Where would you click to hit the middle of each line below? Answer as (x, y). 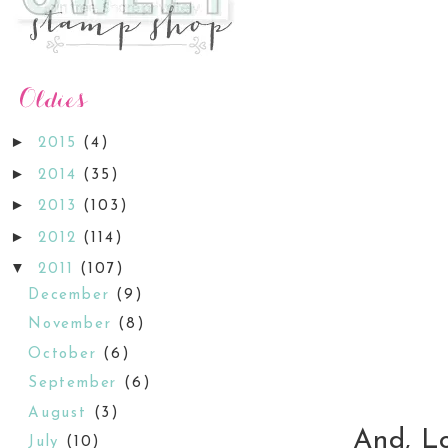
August (61, 413)
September (76, 384)
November (73, 325)
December (72, 295)
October (66, 354)
